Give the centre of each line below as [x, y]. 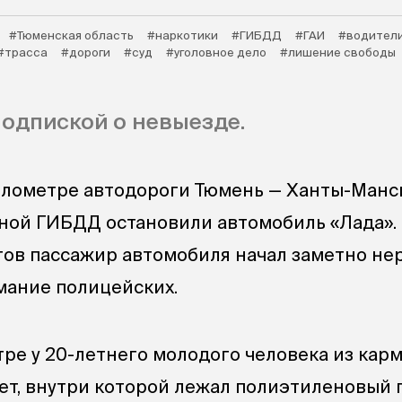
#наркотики [183, 35]
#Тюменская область [71, 35]
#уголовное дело [216, 52]
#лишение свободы [338, 52]
